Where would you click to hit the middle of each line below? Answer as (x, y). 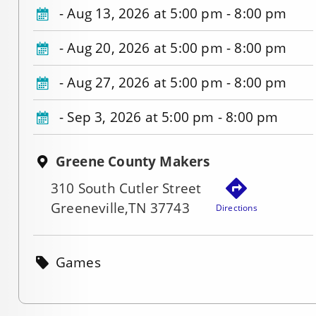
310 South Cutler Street (126, 188)
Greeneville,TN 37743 (120, 208)
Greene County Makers (133, 161)
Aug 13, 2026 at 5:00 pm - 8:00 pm (177, 14)
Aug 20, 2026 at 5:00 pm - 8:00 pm (177, 48)
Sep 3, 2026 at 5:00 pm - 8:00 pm (173, 117)
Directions (236, 207)
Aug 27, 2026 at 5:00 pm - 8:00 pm (177, 83)
